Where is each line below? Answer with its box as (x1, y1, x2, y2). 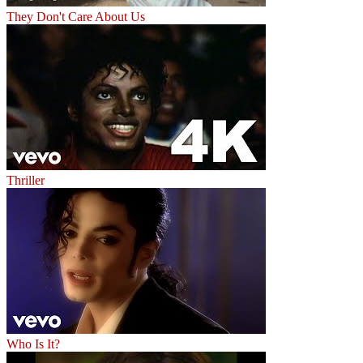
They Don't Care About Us (6, 9, 145, 23)
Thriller (6, 173, 45, 187)
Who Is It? (6, 336, 60, 351)
